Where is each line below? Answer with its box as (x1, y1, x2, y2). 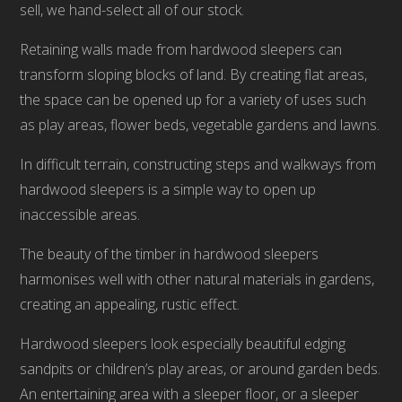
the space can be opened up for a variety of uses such (20, 90, 367, 109)
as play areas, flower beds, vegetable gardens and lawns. (20, 115, 380, 135)
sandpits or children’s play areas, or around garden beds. (20, 359, 381, 379)
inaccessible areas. (20, 205, 141, 224)
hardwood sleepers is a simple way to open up (20, 179, 317, 199)
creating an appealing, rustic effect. (20, 294, 240, 314)
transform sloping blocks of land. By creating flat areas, (20, 65, 368, 84)
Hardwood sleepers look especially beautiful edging (20, 334, 346, 354)
